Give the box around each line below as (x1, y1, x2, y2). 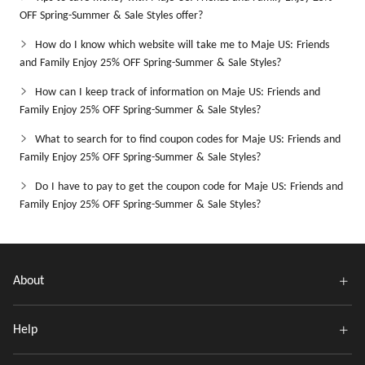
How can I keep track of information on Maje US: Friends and (35, 86, 320, 99)
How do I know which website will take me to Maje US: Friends (35, 39, 329, 51)
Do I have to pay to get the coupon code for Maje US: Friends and (35, 181, 343, 193)
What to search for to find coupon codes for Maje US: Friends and (35, 134, 341, 146)
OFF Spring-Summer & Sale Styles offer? (20, 10, 203, 22)
